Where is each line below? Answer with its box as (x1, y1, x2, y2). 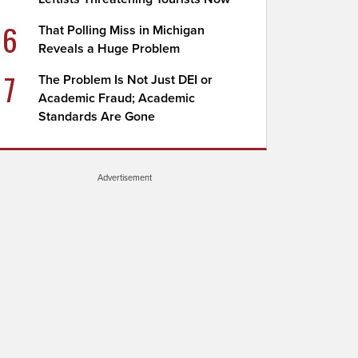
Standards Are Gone (38, 109, 156, 125)
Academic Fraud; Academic (38, 90, 196, 106)
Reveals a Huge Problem (38, 41, 181, 57)
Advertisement (97, 172, 152, 183)
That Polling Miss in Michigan (38, 22, 205, 38)
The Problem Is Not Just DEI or (38, 72, 213, 88)
